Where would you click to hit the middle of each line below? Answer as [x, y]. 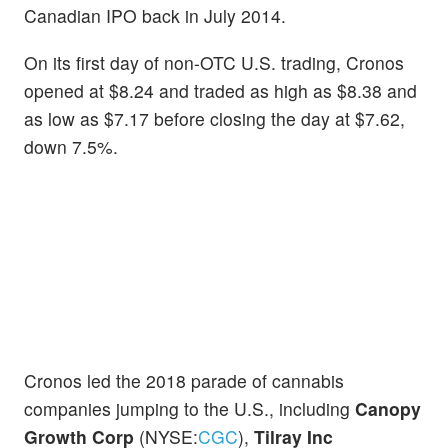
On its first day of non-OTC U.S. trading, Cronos [214, 63]
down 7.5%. [71, 147]
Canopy [388, 408]
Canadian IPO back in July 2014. [155, 16]
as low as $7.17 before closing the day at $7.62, [214, 119]
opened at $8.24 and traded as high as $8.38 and [220, 91]
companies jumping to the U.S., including [189, 408]
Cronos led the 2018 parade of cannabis [184, 380]
